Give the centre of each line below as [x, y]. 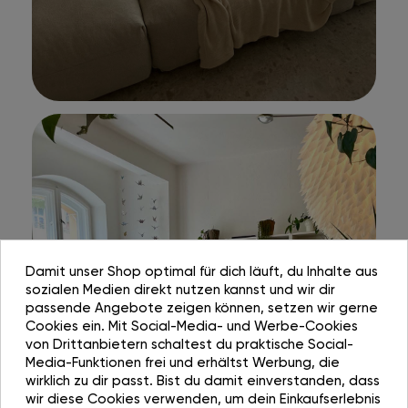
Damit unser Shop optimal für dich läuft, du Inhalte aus [202, 271]
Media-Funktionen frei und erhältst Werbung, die [183, 362]
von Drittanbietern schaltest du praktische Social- [189, 344]
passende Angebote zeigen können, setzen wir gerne [202, 307]
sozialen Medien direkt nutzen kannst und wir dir [180, 289]
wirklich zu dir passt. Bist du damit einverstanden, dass [203, 380]
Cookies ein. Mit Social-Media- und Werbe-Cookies [192, 326]
